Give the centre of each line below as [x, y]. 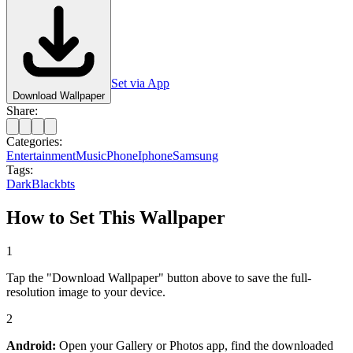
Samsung [195, 155]
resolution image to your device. [86, 292]
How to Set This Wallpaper [116, 217]
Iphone [155, 155]
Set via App [140, 83]
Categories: [34, 141]
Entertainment [41, 155]
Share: [22, 110]
